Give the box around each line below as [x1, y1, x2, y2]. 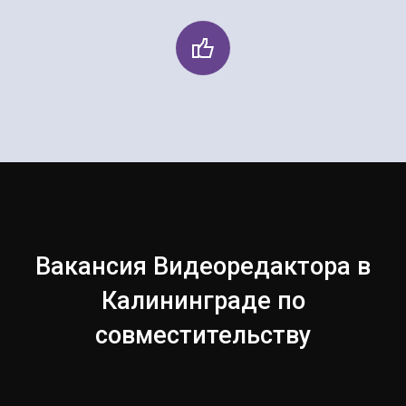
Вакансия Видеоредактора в [35, 251, 371, 281]
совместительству [95, 320, 311, 350]
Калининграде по [101, 285, 305, 315]
